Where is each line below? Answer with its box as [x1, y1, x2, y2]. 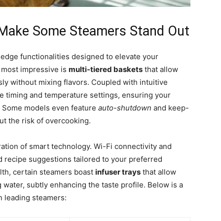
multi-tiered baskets [69, 65, 143, 74]
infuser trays [95, 167, 141, 177]
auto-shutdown [98, 103, 151, 113]
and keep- [151, 103, 189, 113]
